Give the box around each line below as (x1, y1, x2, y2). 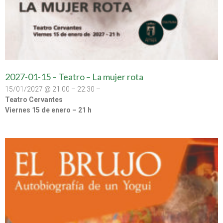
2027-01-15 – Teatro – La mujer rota (5, 71, 143, 82)
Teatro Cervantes (5, 95, 63, 104)
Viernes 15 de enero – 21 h (5, 106, 92, 114)
